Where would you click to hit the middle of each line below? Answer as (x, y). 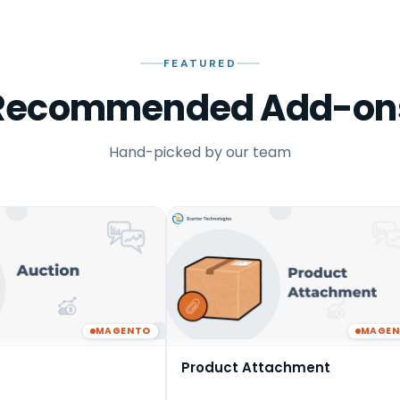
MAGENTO (123, 330)
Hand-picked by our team (200, 153)
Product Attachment (256, 367)
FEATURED (200, 64)
